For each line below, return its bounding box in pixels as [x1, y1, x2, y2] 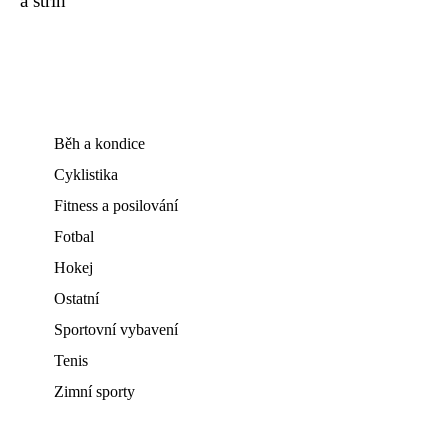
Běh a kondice [54, 135, 145, 152]
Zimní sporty [54, 383, 135, 400]
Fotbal [54, 228, 94, 245]
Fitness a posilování [54, 197, 178, 214]
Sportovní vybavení [54, 321, 178, 338]
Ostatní [54, 290, 99, 307]
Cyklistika [54, 166, 118, 183]
